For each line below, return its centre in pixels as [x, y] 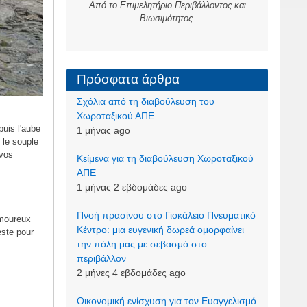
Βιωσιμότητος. [167, 18]
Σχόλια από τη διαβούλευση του [145, 102]
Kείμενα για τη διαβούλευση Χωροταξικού [165, 159]
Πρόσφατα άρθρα [128, 79]
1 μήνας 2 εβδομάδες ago [132, 187]
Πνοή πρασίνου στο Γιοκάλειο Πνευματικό [166, 216]
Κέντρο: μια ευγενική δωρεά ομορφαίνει [160, 230]
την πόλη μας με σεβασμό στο [142, 244]
